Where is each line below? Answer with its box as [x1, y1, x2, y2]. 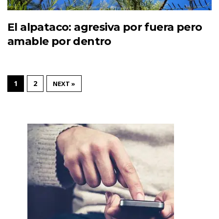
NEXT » [53, 79, 75, 88]
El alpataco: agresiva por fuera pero [7, 20, 202, 34]
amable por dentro [7, 34, 111, 48]
